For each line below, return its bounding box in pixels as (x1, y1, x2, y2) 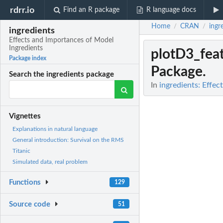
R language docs (146, 6, 196, 13)
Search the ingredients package (9, 71, 114, 79)
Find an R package (63, 6, 120, 13)
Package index (9, 55, 47, 62)
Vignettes (9, 112, 41, 120)
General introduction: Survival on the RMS (12, 137, 124, 143)
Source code (9, 201, 51, 209)
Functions (9, 179, 41, 187)
